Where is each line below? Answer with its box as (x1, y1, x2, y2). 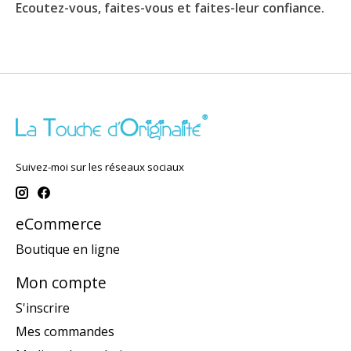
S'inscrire (16, 299, 70, 317)
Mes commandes (16, 322, 114, 340)
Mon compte (16, 271, 107, 293)
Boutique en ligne (16, 240, 120, 258)
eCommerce (16, 213, 102, 235)
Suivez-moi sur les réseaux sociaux (16, 159, 184, 174)
